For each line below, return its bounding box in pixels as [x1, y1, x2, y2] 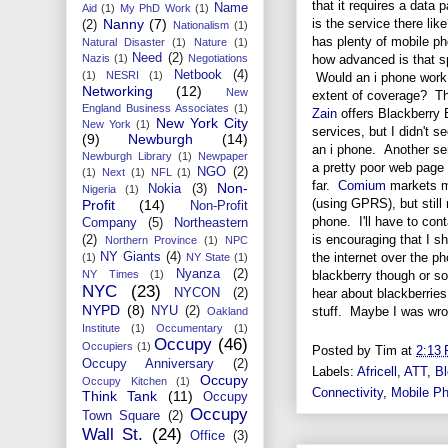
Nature [193, 35, 227, 48]
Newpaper [198, 149, 248, 162]
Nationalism [173, 18, 230, 31]
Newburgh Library [82, 149, 172, 162]
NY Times [82, 267, 139, 280]
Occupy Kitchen [82, 374, 167, 387]
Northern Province [104, 233, 198, 246]
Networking [82, 82, 153, 99]
